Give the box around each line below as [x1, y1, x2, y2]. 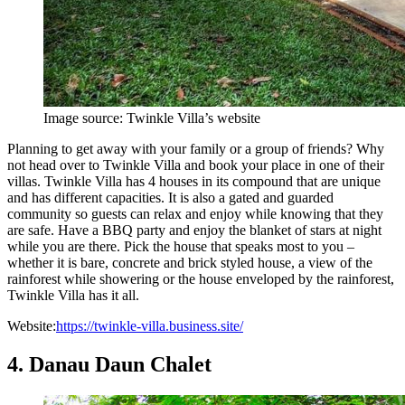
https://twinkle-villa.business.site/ [56, 318, 243, 334]
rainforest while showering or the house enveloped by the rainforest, [7, 271, 394, 287]
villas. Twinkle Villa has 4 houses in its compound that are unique [7, 174, 381, 190]
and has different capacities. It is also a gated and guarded [7, 190, 334, 206]
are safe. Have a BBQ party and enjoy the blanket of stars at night [7, 222, 381, 239]
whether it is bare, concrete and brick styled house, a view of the [7, 255, 372, 271]
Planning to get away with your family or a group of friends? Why [7, 141, 384, 157]
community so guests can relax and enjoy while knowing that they [7, 206, 383, 222]
